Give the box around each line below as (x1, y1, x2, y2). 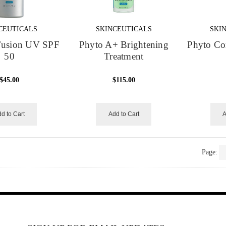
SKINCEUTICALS (95, 25, 152, 33)
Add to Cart (108, 110, 139, 118)
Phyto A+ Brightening (79, 39, 168, 50)
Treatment (104, 51, 144, 62)
